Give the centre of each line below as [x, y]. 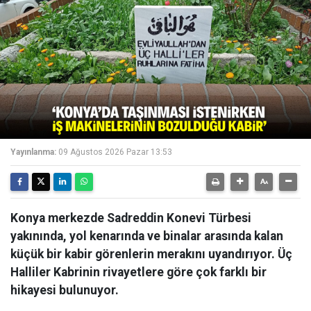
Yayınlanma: [33, 152]
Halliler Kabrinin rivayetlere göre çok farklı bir [138, 272]
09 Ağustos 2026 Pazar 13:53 [115, 152]
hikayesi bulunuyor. [65, 290]
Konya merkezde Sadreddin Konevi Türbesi [131, 218]
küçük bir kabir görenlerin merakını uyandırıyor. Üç [151, 254]
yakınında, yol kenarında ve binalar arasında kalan [147, 236]
